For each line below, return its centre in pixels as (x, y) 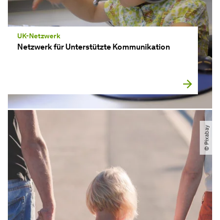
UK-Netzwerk (39, 36)
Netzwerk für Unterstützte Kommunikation (94, 47)
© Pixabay (206, 137)
